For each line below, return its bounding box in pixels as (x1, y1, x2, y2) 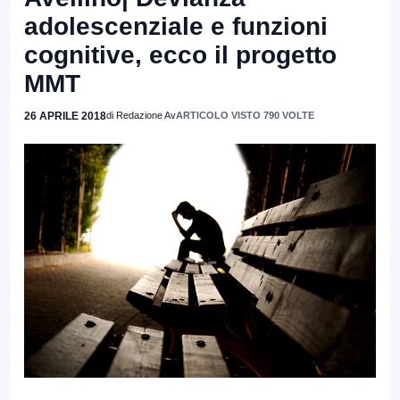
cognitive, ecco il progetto (24, 40, 337, 69)
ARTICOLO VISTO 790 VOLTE (176, 109, 314, 121)
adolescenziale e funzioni (24, 12, 328, 40)
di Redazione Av (106, 109, 176, 121)
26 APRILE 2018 (24, 109, 106, 122)
